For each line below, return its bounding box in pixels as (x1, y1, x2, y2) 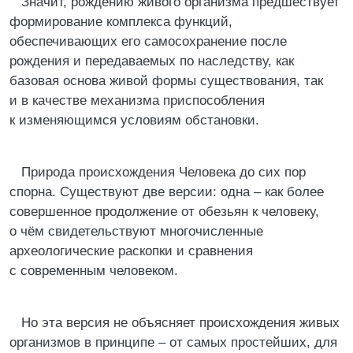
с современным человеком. (9, 263, 178, 278)
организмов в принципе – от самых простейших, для (9, 335, 337, 350)
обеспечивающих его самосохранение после (9, 34, 287, 49)
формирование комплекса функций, (9, 14, 232, 29)
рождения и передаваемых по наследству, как (9, 54, 294, 69)
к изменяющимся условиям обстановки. (9, 113, 259, 128)
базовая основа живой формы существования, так (9, 73, 323, 88)
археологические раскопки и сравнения (9, 243, 253, 258)
